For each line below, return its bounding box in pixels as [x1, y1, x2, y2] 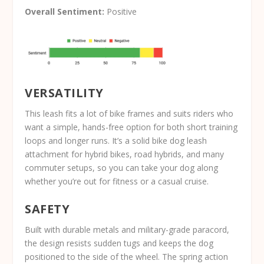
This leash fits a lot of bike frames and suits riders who [25, 108, 234, 120]
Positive [104, 6, 137, 18]
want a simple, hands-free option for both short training [25, 121, 238, 133]
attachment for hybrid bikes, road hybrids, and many [25, 148, 225, 160]
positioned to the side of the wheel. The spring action [25, 250, 229, 262]
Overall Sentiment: [25, 6, 105, 18]
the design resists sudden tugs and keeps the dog [25, 237, 214, 249]
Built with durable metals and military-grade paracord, [25, 223, 230, 235]
